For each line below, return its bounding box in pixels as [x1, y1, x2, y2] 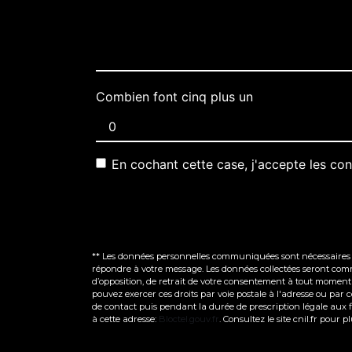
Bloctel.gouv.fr [159, 313, 219, 324]
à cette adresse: [92, 313, 159, 324]
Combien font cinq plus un [96, 88, 253, 104]
